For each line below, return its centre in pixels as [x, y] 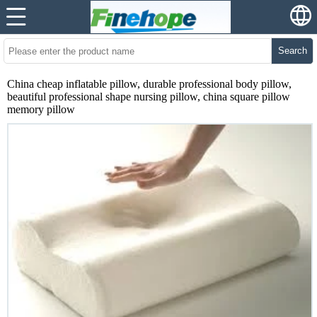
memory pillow [41, 109]
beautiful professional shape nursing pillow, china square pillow [149, 97]
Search [292, 51]
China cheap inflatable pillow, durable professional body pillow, [149, 84]
